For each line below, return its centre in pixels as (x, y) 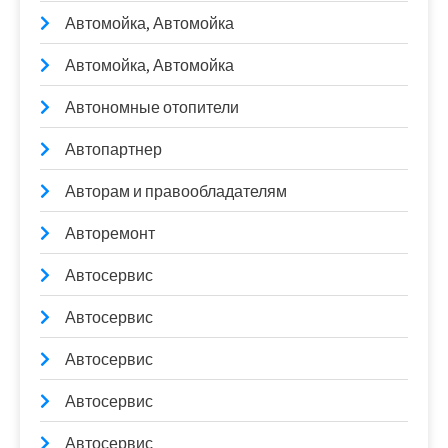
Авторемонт (110, 233)
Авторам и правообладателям (176, 191)
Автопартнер (113, 149)
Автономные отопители (152, 107)
